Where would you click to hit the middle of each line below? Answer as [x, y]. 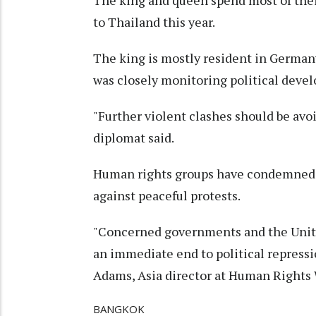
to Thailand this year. [154, 22]
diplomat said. [134, 138]
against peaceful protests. [167, 196]
